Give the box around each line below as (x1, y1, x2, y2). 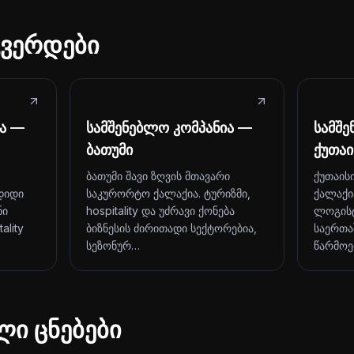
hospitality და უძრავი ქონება (86, 204, 235, 217)
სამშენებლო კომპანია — (86, 119, 252, 136)
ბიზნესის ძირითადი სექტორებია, (86, 221, 257, 235)
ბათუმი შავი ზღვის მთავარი (86, 169, 230, 183)
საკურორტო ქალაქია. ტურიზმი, (86, 186, 250, 200)
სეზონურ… (86, 239, 140, 252)
